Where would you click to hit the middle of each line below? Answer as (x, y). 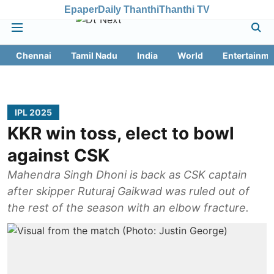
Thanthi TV (184, 9)
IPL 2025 (33, 112)
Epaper (81, 9)
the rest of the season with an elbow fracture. (128, 208)
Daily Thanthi (128, 9)
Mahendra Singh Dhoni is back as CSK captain (127, 175)
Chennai (34, 55)
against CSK (58, 155)
